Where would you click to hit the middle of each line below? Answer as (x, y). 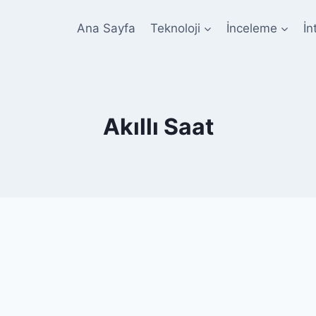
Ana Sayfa (107, 28)
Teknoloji (175, 28)
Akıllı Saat (158, 127)
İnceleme (251, 28)
